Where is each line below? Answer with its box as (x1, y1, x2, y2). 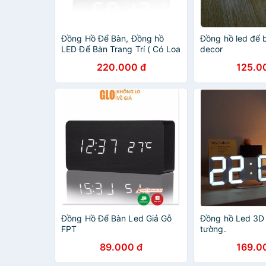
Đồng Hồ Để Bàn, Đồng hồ (61, 33, 164, 43)
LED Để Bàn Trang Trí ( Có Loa (61, 44, 180, 54)
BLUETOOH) (61, 55, 110, 65)
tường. (200, 224, 226, 234)
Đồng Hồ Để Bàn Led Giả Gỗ (61, 213, 172, 223)
